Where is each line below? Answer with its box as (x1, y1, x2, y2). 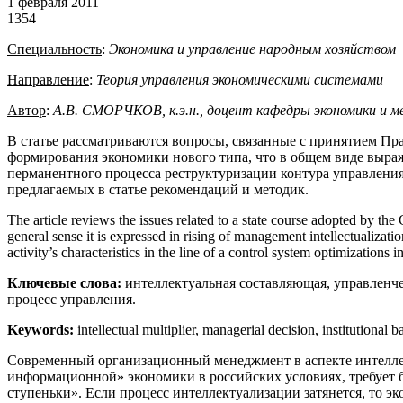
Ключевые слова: (7, 274, 125, 291)
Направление (7, 71, 89, 87)
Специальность (7, 40, 102, 57)
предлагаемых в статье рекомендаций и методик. (7, 181, 309, 197)
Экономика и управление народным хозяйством (109, 40, 396, 57)
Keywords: (7, 321, 77, 337)
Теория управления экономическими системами (96, 71, 383, 87)
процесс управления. (7, 291, 136, 307)
